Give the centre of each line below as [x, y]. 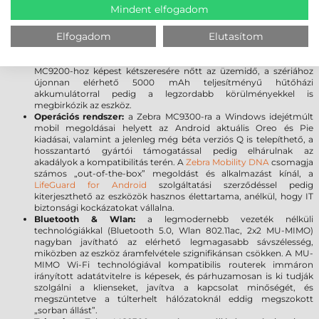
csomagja [291, 162]
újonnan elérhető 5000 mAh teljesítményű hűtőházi [174, 82]
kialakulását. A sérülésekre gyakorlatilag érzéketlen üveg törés [174, 14]
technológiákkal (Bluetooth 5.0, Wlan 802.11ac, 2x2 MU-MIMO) [174, 230]
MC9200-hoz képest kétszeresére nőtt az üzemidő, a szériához [174, 71]
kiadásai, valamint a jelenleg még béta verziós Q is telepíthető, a [174, 139]
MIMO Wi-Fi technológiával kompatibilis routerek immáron [174, 265]
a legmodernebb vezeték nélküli [224, 219]
